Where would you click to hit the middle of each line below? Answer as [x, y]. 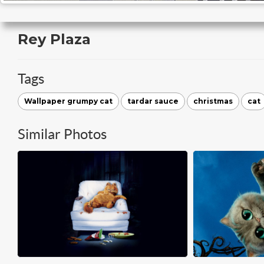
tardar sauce [153, 101]
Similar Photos [62, 134]
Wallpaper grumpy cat [68, 101]
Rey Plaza [54, 39]
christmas [213, 101]
